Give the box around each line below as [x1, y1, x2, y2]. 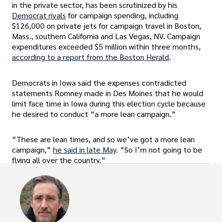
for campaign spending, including [68, 10, 178, 21]
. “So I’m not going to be [116, 144, 202, 155]
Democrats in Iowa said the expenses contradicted [12, 77, 186, 88]
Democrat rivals [12, 10, 66, 21]
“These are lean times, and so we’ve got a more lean [12, 133, 195, 144]
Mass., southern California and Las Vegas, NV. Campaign [12, 31, 200, 42]
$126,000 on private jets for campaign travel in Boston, [12, 20, 201, 31]
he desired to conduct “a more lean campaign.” [12, 108, 176, 119]
